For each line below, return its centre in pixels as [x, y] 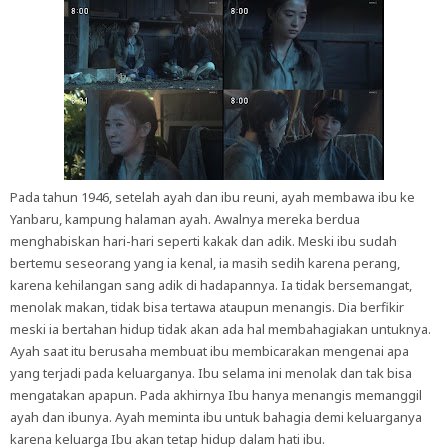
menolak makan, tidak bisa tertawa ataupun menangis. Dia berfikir [207, 307]
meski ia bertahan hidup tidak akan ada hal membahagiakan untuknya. [220, 329]
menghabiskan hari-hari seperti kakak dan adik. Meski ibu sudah [203, 241]
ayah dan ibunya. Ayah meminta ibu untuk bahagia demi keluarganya [216, 417]
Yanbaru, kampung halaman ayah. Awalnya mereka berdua [185, 219]
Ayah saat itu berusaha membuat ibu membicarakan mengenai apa [209, 351]
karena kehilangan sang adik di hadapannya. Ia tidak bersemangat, [211, 285]
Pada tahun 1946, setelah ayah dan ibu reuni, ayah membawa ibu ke [212, 197]
